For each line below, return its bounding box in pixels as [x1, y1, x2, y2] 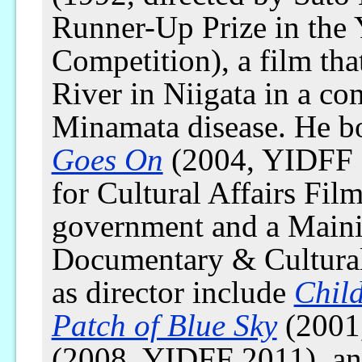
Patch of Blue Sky [51, 308, 277, 343]
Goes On [51, 142, 163, 178]
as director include [51, 275, 294, 310]
